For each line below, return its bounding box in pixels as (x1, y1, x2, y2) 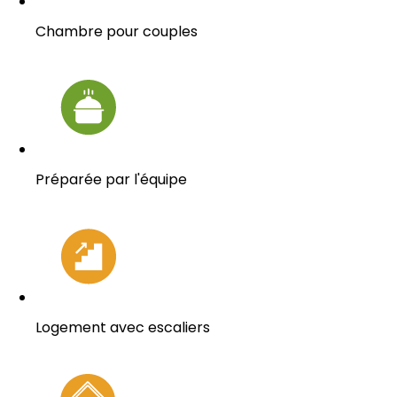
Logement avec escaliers (35, 316, 210, 338)
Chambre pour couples (35, 20, 198, 42)
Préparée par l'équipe (35, 168, 187, 190)
